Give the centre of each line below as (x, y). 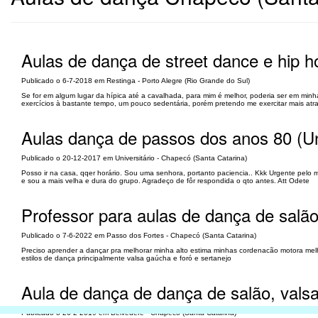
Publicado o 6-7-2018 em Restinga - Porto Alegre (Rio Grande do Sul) (136, 81)
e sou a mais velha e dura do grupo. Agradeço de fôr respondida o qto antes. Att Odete (165, 181)
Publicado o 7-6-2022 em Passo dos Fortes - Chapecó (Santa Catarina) (139, 235)
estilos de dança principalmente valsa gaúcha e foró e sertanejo (126, 258)
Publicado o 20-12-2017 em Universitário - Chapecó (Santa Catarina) (134, 158)
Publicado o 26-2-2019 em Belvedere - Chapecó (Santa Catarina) (129, 313)
